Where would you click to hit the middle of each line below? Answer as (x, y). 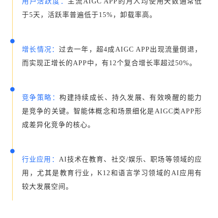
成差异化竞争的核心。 (58, 125)
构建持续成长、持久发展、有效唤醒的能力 (131, 97)
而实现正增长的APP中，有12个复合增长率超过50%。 (109, 63)
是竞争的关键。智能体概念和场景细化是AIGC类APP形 (112, 111)
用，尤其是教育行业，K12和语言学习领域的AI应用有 (112, 173)
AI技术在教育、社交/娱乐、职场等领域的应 (130, 159)
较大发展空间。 (47, 186)
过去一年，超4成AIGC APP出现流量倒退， (131, 49)
